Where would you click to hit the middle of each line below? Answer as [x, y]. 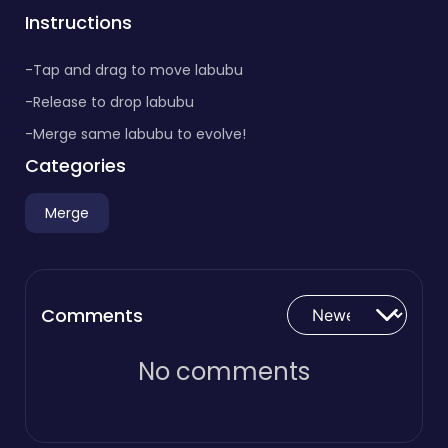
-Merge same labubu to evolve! [135, 134]
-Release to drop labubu [109, 102]
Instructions [78, 22]
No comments [224, 371]
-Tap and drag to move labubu [134, 70]
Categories [75, 165]
